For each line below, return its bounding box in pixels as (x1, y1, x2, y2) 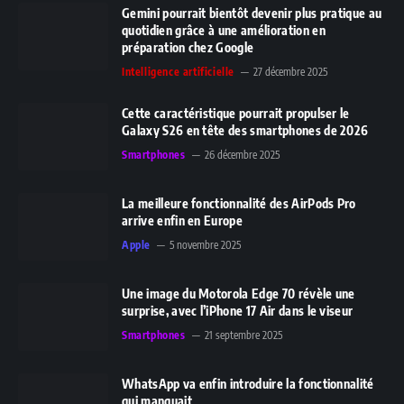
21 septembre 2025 (204, 328, 282, 343)
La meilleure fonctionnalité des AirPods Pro (122, 196, 356, 212)
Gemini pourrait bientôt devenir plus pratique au (122, 5, 382, 22)
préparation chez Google (122, 40, 254, 56)
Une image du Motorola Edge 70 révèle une (122, 286, 355, 302)
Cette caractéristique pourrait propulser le (122, 106, 350, 122)
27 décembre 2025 (253, 65, 327, 79)
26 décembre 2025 (204, 148, 280, 162)
